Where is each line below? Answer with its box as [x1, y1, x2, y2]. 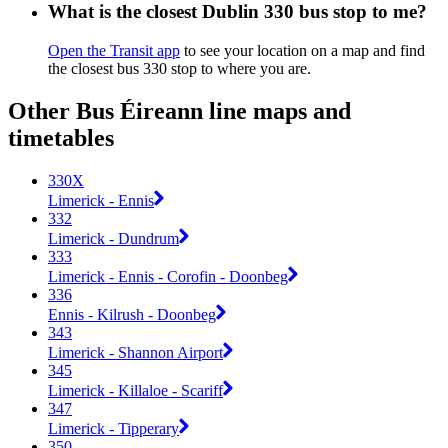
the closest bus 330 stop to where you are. [48, 60, 311, 78]
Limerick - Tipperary [48, 419, 179, 437]
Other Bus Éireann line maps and [8, 98, 351, 125]
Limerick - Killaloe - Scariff [48, 381, 223, 399]
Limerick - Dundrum [48, 229, 179, 247]
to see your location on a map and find [180, 42, 425, 60]
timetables [8, 125, 114, 152]
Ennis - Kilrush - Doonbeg [48, 305, 216, 323]
